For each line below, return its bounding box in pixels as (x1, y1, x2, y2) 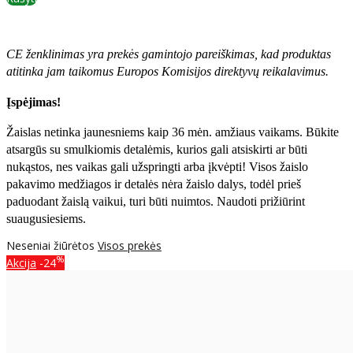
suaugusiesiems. (6, 211, 86, 225)
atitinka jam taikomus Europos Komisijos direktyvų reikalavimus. (6, 65, 329, 79)
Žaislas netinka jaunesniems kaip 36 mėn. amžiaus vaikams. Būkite (6, 124, 339, 139)
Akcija (6, 255, 36, 270)
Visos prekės (98, 237, 162, 253)
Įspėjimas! (6, 95, 61, 109)
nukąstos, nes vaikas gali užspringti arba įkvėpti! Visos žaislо (6, 159, 308, 173)
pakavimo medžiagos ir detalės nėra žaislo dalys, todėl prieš (6, 176, 301, 191)
